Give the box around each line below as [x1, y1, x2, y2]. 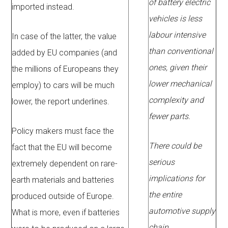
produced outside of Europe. [12, 191, 115, 202]
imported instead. [12, 2, 75, 12]
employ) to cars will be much [12, 80, 115, 91]
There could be [149, 141, 202, 151]
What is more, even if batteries [12, 208, 120, 218]
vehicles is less [149, 14, 203, 24]
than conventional [149, 46, 214, 56]
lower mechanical [149, 79, 212, 89]
